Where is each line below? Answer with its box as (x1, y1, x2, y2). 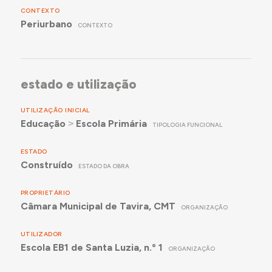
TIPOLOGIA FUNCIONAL (152, 121, 223, 128)
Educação (20, 117, 66, 129)
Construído (20, 158, 73, 171)
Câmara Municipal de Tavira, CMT (20, 200, 175, 212)
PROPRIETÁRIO (20, 188, 70, 197)
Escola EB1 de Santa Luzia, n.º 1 (20, 242, 163, 254)
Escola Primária (75, 117, 147, 129)
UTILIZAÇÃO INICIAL (20, 106, 90, 114)
